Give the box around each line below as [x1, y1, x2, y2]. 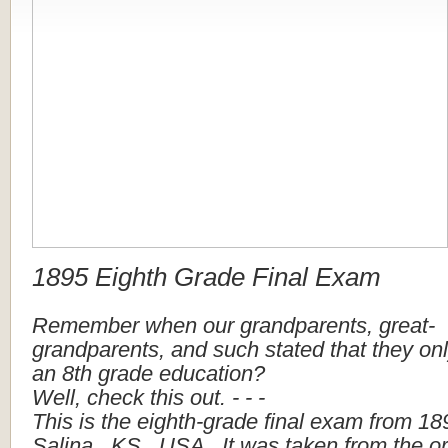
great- [379, 313, 435, 338]
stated [265, 337, 324, 362]
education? [159, 361, 265, 386]
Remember [32, 313, 139, 338]
